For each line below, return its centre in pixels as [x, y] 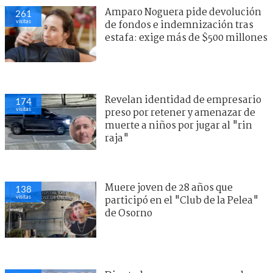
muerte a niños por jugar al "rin [179, 126]
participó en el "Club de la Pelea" [182, 200]
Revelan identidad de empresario [183, 100]
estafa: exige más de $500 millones [186, 38]
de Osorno [129, 213]
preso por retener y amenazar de [180, 113]
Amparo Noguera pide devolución [183, 12]
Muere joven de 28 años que [169, 188]
